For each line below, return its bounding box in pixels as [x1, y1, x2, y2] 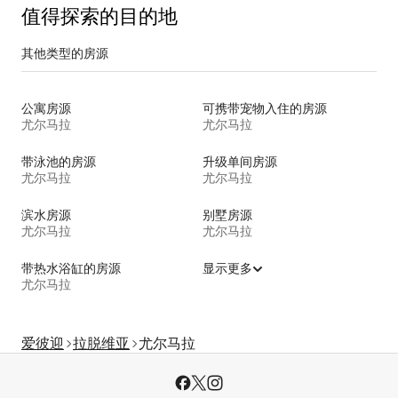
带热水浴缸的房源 [21, 259, 121, 276]
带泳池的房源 [21, 153, 96, 170]
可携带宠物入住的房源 [203, 99, 327, 116]
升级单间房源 [203, 153, 277, 170]
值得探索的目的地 [21, 3, 178, 29]
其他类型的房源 [21, 44, 108, 61]
